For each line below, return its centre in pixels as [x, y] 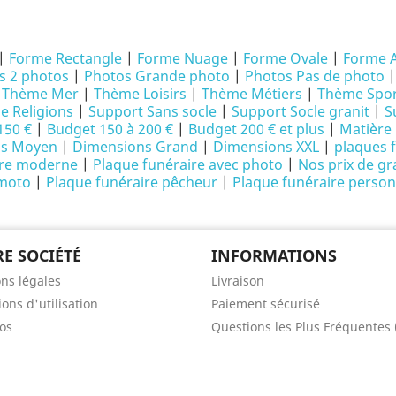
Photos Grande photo [157, 76]
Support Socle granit [301, 111]
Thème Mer [40, 93]
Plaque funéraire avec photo [188, 164]
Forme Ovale [286, 58]
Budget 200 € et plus [256, 129]
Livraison [238, 280]
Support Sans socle [152, 111]
